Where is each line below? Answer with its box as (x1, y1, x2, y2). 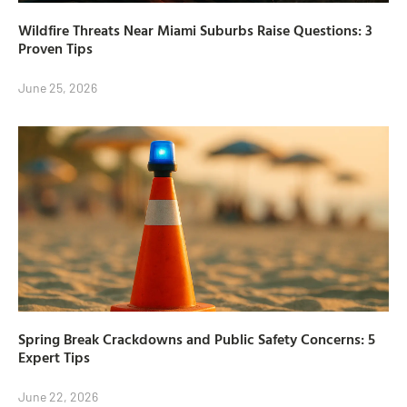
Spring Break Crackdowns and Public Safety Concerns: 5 (18, 328, 375, 351)
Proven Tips (18, 37, 93, 60)
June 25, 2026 (18, 80, 97, 96)
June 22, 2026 (18, 389, 98, 405)
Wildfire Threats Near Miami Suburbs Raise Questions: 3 (18, 19, 372, 42)
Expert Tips (18, 346, 90, 369)
